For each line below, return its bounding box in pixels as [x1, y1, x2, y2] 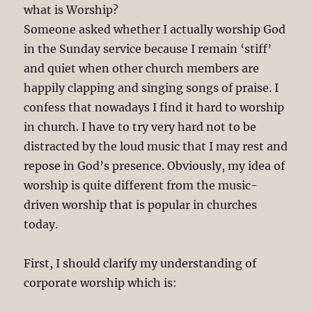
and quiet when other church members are [24, 61, 260, 75]
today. [24, 217, 58, 231]
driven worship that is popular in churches [24, 197, 258, 212]
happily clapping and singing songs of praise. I [24, 80, 279, 95]
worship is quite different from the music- [24, 178, 258, 192]
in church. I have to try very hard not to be [24, 119, 257, 134]
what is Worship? [24, 2, 119, 17]
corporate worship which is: [24, 275, 178, 290]
